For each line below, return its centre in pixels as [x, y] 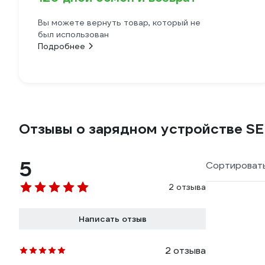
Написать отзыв [112, 219]
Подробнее [62, 46]
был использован [73, 34]
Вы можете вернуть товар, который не [119, 22]
